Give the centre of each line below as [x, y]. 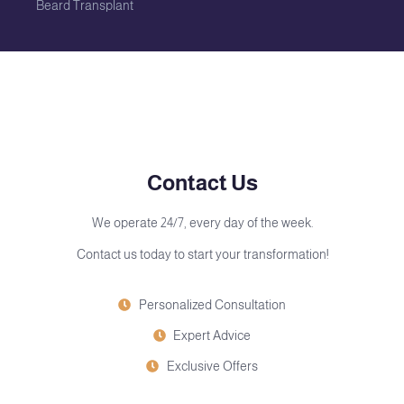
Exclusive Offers [212, 366]
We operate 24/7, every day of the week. [202, 223]
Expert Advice [212, 335]
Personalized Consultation [212, 304]
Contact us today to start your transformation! [202, 255]
